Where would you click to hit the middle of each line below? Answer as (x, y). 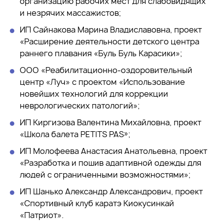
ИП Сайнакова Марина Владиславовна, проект (111, 29)
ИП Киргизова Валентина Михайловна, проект (110, 122)
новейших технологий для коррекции (94, 93)
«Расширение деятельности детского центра (110, 41)
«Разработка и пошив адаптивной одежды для (110, 163)
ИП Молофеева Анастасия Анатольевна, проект (113, 151)
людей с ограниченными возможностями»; (105, 174)
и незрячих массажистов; (70, 13)
